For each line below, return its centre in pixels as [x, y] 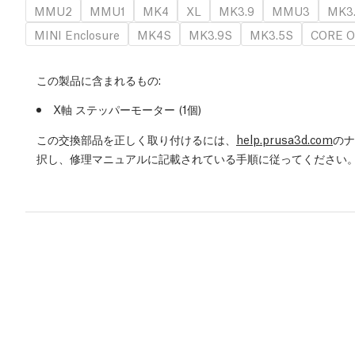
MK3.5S [271, 34]
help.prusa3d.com [284, 139]
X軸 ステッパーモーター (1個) [127, 109]
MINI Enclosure [77, 34]
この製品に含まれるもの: [99, 80]
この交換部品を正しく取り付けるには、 [136, 139]
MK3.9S [210, 34]
